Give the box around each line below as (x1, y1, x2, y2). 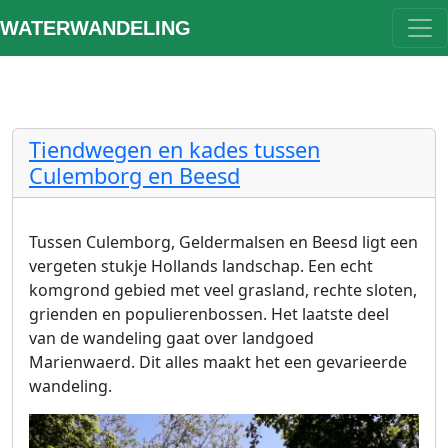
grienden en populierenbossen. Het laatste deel (29, 303, 389, 325)
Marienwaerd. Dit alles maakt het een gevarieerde (29, 351, 407, 373)
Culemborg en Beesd (29, 161, 240, 190)
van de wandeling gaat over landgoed (29, 327, 314, 349)
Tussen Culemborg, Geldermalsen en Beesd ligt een (29, 231, 418, 253)
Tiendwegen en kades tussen (29, 135, 320, 164)
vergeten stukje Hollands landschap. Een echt (29, 255, 373, 277)
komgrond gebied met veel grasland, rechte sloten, (29, 279, 417, 301)
